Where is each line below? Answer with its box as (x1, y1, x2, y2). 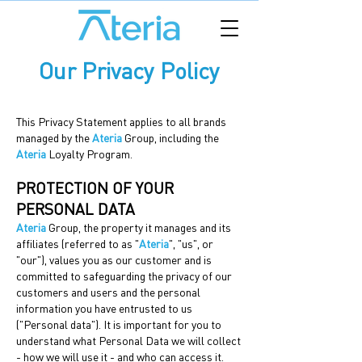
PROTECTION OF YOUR (16, 179, 174, 197)
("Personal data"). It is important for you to (16, 318, 221, 331)
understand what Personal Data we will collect (16, 334, 241, 347)
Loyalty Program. (46, 147, 133, 161)
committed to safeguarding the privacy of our (16, 269, 232, 283)
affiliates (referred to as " (16, 237, 139, 250)
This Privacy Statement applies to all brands (16, 115, 226, 128)
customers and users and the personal (16, 285, 200, 299)
